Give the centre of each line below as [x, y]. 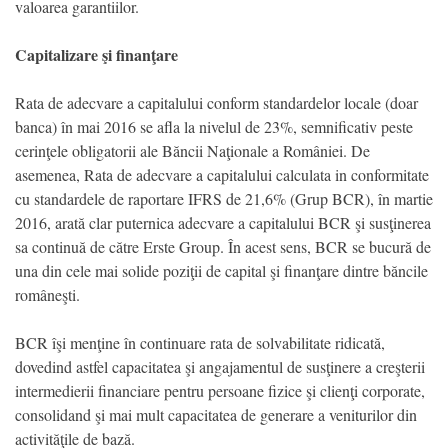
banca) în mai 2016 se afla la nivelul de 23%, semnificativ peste [214, 126]
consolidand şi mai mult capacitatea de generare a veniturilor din [216, 414]
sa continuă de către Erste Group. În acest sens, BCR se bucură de [223, 246]
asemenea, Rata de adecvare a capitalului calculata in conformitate [222, 174]
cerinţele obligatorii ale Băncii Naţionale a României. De [192, 150]
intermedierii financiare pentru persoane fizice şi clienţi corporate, [220, 390]
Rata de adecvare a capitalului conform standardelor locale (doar [216, 102]
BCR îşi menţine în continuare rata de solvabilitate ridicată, [200, 342]
